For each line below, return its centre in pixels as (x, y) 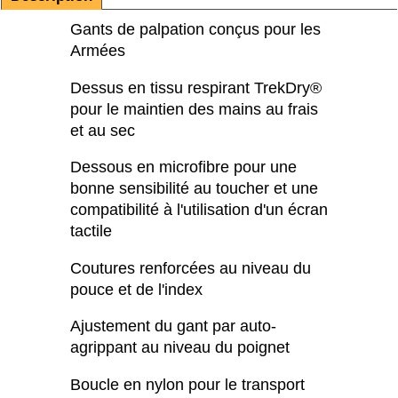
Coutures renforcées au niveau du (191, 268)
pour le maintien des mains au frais (194, 109)
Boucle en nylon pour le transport (187, 384)
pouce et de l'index (136, 289)
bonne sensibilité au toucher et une (194, 189)
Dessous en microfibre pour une (183, 167)
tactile (91, 231)
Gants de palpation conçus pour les (195, 30)
